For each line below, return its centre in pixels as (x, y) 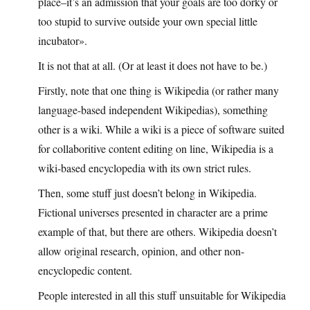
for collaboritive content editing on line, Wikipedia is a (156, 149)
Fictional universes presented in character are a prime (153, 212)
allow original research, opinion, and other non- (141, 251)
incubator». (63, 41)
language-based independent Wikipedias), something (153, 110)
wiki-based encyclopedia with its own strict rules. (145, 168)
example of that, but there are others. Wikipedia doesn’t (157, 232)
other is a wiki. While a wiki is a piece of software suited (161, 129)
